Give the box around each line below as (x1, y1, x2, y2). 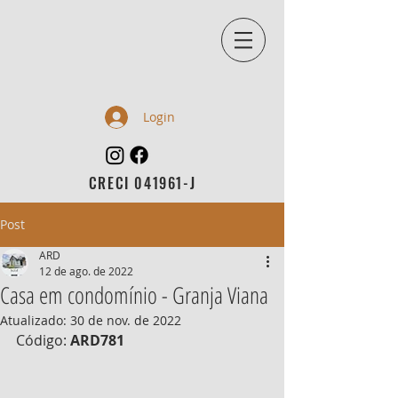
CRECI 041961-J (88, 172, 196, 194)
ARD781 (70, 330, 124, 350)
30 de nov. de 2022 (70, 312, 181, 329)
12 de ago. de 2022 (39, 264, 133, 278)
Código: (16, 330, 70, 350)
